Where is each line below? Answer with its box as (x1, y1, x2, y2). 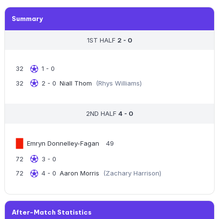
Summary (12, 15, 44, 23)
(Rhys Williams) (95, 79, 142, 87)
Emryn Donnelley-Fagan (26, 139, 99, 147)
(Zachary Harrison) (103, 169, 161, 177)
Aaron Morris (60, 169, 100, 177)
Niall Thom (60, 79, 92, 87)
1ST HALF (87, 36, 117, 44)
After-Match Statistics (12, 208, 92, 217)
